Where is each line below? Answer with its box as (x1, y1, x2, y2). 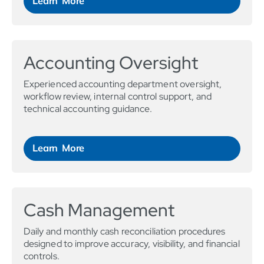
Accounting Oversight (24, 51, 198, 75)
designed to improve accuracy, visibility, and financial (24, 237, 240, 250)
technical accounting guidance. (24, 103, 153, 115)
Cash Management (24, 198, 174, 222)
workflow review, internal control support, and (24, 90, 212, 103)
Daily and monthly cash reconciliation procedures (24, 225, 226, 238)
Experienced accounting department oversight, (24, 78, 222, 91)
